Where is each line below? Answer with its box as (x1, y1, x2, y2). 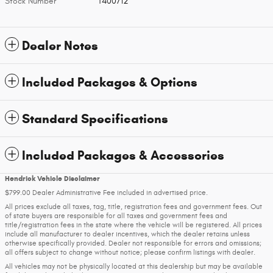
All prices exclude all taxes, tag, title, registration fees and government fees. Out (5, 202, 262, 211)
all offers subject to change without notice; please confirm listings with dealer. (5, 248, 255, 257)
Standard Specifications (22, 111, 168, 127)
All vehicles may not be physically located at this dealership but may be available (5, 262, 263, 271)
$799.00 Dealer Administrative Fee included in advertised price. (5, 188, 208, 197)
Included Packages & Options (22, 74, 197, 91)
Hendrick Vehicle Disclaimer (5, 174, 100, 183)
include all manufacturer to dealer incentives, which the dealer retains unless (5, 230, 250, 239)
